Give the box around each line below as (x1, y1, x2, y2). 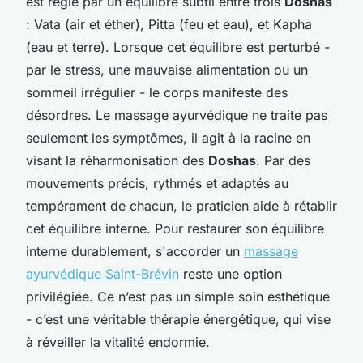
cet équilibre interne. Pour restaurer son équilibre (26, 220, 324, 237)
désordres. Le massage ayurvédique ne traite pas (26, 106, 327, 123)
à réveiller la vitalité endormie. (26, 333, 210, 350)
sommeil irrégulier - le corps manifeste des (26, 83, 288, 100)
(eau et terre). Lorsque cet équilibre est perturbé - (26, 38, 330, 55)
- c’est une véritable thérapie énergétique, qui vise (26, 310, 331, 327)
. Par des (256, 152, 310, 169)
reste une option (179, 265, 282, 282)
